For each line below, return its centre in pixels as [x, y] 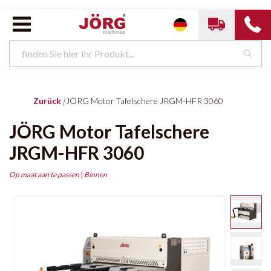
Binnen [96, 174]
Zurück [47, 101]
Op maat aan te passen [44, 174]
